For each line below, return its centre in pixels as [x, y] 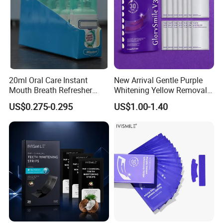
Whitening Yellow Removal [160, 90]
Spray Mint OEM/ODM [49, 100]
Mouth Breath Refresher [51, 90]
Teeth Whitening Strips [153, 100]
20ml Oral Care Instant [49, 80]
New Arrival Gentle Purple [158, 80]
